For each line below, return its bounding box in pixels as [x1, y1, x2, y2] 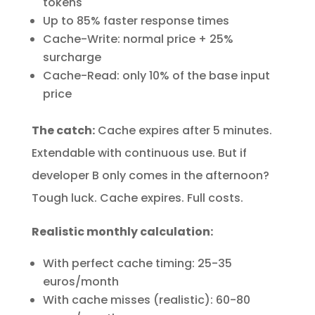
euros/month [42, 273, 119, 290]
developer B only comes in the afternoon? [31, 167, 269, 184]
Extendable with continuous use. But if [31, 144, 247, 161]
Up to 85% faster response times [42, 12, 229, 29]
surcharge [42, 49, 101, 65]
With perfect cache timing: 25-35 [42, 255, 232, 271]
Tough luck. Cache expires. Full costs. [31, 189, 243, 206]
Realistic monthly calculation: [31, 223, 213, 240]
